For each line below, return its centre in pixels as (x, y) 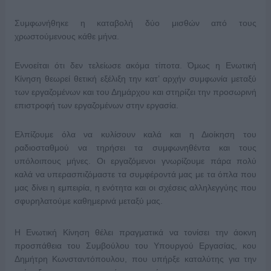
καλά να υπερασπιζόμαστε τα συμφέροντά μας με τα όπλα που (135, 174)
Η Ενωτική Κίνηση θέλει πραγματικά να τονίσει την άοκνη (135, 232)
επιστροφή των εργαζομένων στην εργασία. (96, 105)
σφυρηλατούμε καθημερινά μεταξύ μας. (88, 201)
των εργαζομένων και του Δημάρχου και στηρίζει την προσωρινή (135, 92)
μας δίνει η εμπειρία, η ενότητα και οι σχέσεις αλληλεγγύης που (135, 188)
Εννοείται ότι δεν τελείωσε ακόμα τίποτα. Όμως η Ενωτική (135, 65)
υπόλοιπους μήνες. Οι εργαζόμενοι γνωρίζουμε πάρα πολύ (135, 161)
